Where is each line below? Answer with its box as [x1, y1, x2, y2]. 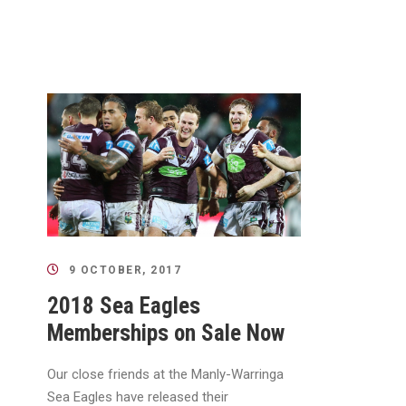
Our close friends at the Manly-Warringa [47, 365, 284, 382]
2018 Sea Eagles [47, 292, 200, 319]
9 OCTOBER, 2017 [68, 263, 181, 276]
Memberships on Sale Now [47, 319, 285, 346]
